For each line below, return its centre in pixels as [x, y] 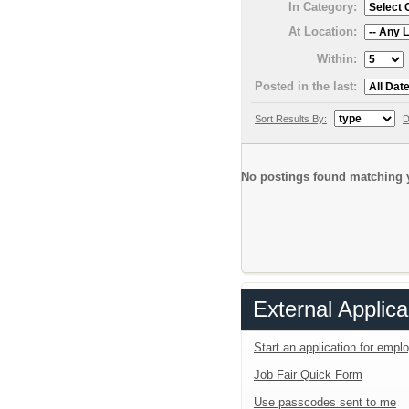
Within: [337, 58]
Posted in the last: [306, 86]
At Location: [323, 31]
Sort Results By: [291, 118]
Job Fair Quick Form [308, 374]
